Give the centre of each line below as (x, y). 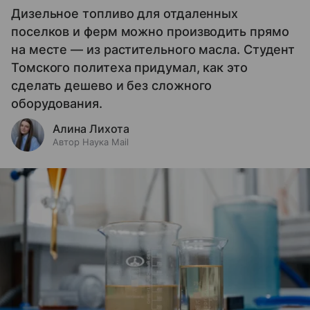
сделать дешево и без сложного (112, 86)
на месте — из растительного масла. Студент (153, 50)
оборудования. (57, 104)
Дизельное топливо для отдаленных (125, 14)
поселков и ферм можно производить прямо (150, 32)
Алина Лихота (91, 129)
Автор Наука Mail (91, 142)
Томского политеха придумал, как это (129, 68)
